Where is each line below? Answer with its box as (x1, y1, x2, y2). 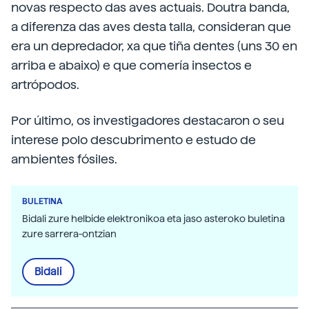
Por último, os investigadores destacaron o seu (11, 112, 284, 128)
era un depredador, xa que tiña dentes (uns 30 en (11, 38, 297, 53)
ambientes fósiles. (11, 151, 117, 166)
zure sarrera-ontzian (22, 228, 117, 239)
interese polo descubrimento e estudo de (11, 132, 256, 147)
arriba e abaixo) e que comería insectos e (11, 57, 252, 72)
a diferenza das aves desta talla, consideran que (11, 19, 291, 34)
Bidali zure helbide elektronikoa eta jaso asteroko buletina (22, 212, 285, 224)
